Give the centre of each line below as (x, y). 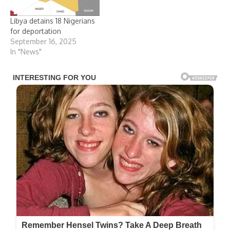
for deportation (36, 31)
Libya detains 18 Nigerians (53, 21)
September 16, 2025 (43, 41)
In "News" (26, 51)
